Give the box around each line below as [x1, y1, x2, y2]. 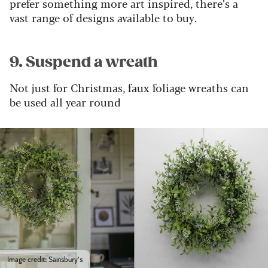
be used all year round [10, 93, 121, 109]
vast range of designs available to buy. [10, 9, 197, 25]
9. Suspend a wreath [10, 53, 158, 71]
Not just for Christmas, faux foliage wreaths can [10, 79, 249, 95]
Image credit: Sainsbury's [7, 255, 83, 263]
